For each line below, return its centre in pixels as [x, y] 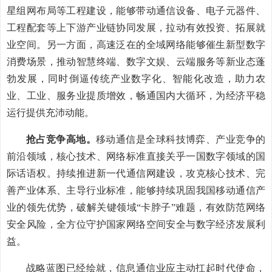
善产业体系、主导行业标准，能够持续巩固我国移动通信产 [136, 190]
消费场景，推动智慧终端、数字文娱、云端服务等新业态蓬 [136, 62]
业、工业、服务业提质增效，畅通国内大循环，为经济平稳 [136, 96]
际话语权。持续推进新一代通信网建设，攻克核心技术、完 [136, 173]
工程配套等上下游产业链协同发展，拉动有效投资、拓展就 [136, 28]
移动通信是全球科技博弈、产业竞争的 [181, 139]
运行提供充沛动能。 [50, 113]
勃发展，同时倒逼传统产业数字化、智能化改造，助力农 [136, 79]
